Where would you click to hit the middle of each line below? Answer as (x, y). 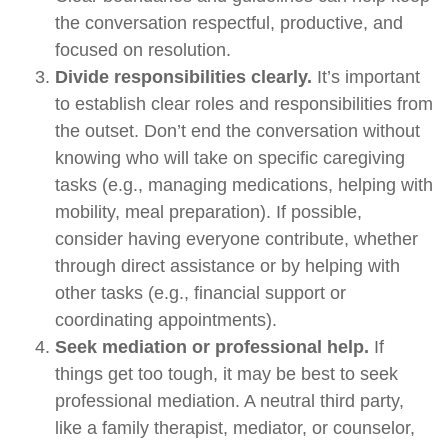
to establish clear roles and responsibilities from (244, 103)
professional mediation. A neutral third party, (229, 400)
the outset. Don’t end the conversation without (237, 130)
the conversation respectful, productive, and (229, 22)
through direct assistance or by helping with (227, 265)
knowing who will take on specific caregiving (230, 157)
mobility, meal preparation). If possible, (208, 211)
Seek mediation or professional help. (212, 346)
